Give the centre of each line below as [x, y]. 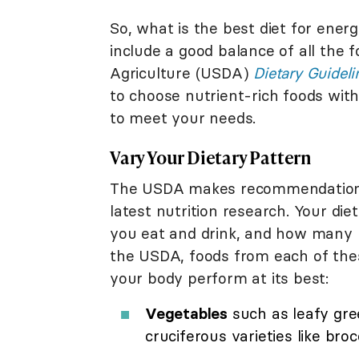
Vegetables [186, 314]
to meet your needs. [183, 118]
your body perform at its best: [220, 278]
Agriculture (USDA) [182, 73]
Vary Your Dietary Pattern [211, 158]
